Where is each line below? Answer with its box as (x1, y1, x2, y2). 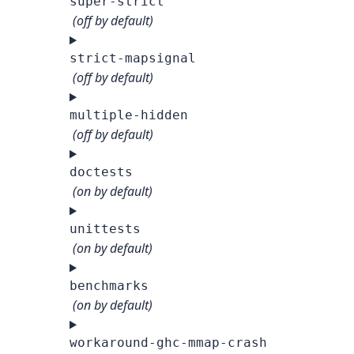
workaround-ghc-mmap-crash (70, 335, 267, 351)
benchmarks (70, 278, 149, 294)
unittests (70, 221, 141, 237)
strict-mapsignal (70, 51, 196, 66)
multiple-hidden (70, 107, 188, 123)
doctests (70, 164, 133, 180)
